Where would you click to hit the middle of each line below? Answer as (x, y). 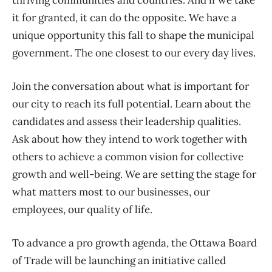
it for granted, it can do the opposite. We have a (124, 18)
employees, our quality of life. (82, 210)
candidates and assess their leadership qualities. (127, 122)
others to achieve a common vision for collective (128, 157)
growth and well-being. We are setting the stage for (134, 175)
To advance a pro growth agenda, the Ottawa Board (134, 243)
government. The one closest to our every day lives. (134, 53)
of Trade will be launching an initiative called (119, 261)
